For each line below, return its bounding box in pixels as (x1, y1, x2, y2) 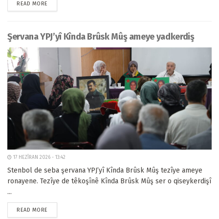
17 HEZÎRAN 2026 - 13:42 (12, 154, 66, 160)
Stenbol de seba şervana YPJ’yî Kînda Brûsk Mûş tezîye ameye (7, 166, 202, 175)
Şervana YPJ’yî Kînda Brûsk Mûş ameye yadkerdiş (7, 31, 195, 42)
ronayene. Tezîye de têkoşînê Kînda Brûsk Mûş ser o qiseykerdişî (7, 177, 211, 185)
